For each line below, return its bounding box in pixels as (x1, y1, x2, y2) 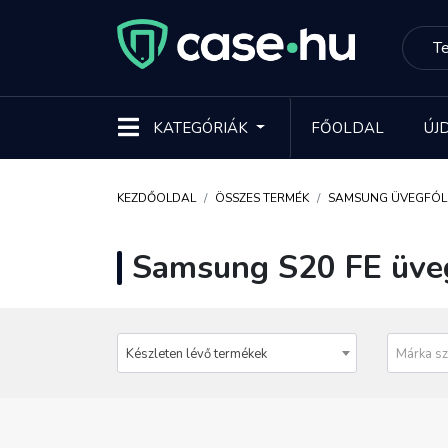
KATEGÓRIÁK (153, 118, 248, 138)
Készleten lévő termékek (126, 345, 267, 363)
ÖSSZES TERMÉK (215, 190, 309, 206)
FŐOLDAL (310, 118, 384, 138)
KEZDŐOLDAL (117, 190, 196, 206)
